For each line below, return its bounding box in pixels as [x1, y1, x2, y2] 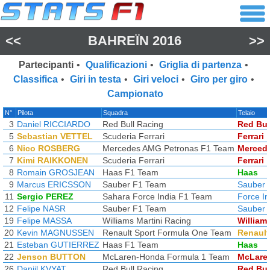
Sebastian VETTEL [17, 131, 93, 141]
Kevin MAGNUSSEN [17, 228, 94, 237]
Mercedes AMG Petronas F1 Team [102, 143, 234, 153]
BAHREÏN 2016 [88, 33, 182, 48]
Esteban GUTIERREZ [17, 240, 99, 250]
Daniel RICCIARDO [17, 119, 90, 129]
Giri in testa [69, 74, 121, 84]
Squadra [103, 109, 128, 116]
